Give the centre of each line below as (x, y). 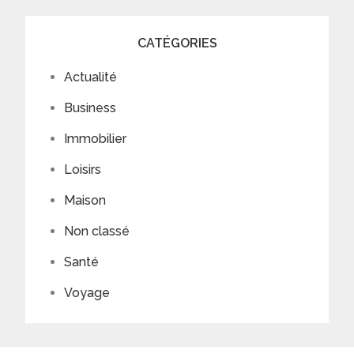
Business (90, 107)
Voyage (87, 292)
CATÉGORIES (177, 43)
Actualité (91, 77)
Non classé (97, 231)
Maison (85, 200)
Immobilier (96, 138)
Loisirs (83, 169)
